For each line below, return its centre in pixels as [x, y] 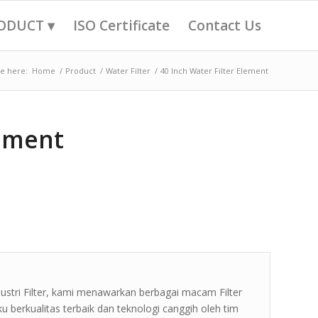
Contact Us [225, 26]
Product [81, 71]
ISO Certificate [121, 26]
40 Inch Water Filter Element [214, 71]
